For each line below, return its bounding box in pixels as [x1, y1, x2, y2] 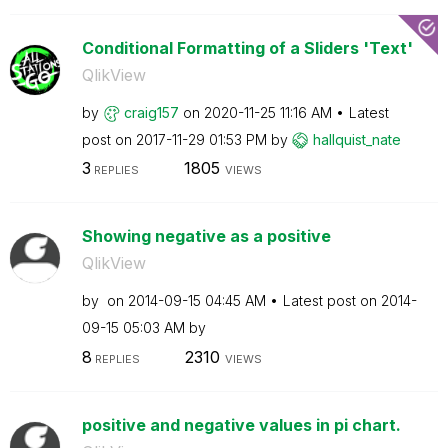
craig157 [123, 103, 179, 121]
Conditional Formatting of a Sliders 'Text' [81, 37, 413, 58]
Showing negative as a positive [81, 226, 331, 246]
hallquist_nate [312, 130, 401, 148]
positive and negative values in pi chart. [81, 414, 401, 435]
